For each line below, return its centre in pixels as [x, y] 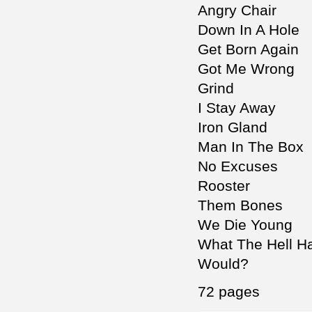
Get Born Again [248, 49]
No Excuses [238, 166]
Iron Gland [233, 127]
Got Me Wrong [246, 69]
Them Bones [240, 205]
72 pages [229, 292]
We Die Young [245, 225]
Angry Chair [237, 10]
